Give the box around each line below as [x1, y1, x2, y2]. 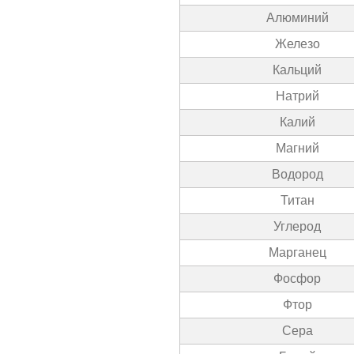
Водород [271, 168, 323, 181]
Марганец [268, 246, 326, 259]
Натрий [275, 89, 319, 103]
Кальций [273, 63, 322, 77]
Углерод [273, 220, 321, 233]
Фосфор [273, 272, 321, 285]
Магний [275, 141, 319, 155]
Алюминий [265, 11, 329, 24]
